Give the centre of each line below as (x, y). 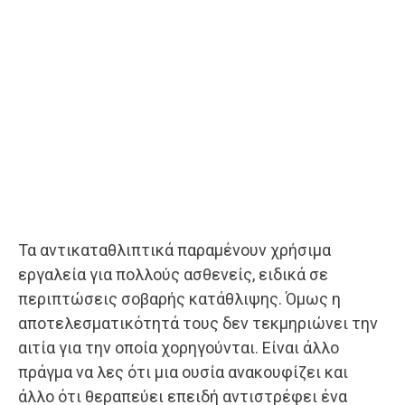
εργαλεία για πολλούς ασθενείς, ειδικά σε (173, 275)
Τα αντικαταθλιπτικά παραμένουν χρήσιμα (174, 250)
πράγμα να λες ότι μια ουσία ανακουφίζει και (183, 372)
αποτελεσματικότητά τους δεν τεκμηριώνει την (198, 324)
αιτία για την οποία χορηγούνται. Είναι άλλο (179, 348)
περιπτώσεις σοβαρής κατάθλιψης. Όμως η (179, 299)
